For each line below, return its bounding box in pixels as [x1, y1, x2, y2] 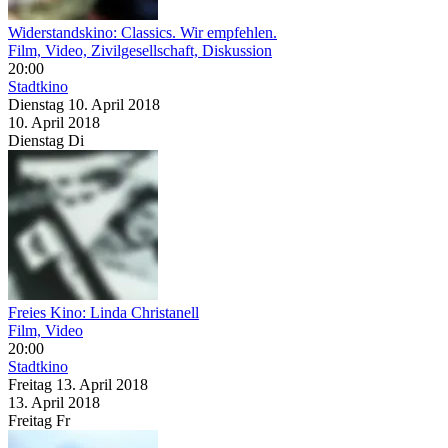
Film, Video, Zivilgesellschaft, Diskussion [8, 41, 272, 59]
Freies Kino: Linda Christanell [8, 303, 199, 321]
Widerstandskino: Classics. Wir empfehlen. [8, 23, 277, 41]
